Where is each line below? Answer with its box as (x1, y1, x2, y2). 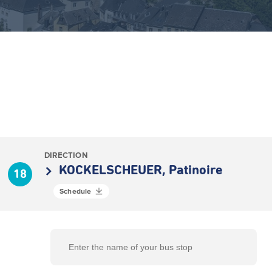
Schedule (59, 187, 92, 195)
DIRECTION (44, 151, 87, 160)
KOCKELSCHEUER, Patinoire (59, 164, 223, 177)
